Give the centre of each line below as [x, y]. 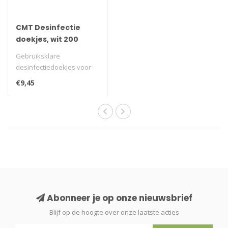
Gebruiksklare [38, 56]
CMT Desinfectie [48, 28]
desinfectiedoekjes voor [53, 67]
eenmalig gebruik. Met [50, 79]
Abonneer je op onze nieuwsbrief [118, 198]
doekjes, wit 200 [47, 39]
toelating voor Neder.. [49, 90]
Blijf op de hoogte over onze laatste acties [114, 212]
